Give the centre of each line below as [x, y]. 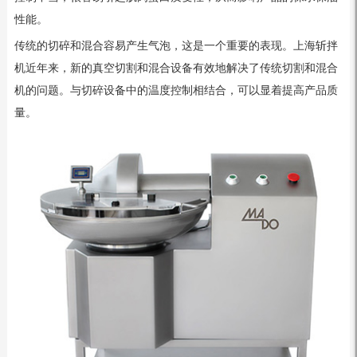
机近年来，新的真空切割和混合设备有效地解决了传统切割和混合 [176, 68]
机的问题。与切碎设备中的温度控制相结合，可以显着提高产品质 [176, 90]
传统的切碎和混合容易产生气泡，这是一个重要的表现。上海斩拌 [176, 45]
